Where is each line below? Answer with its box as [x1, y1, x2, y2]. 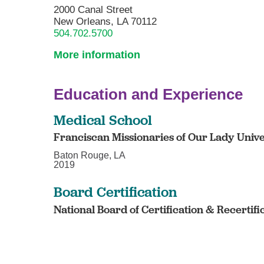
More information [54, 49, 141, 61]
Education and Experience [54, 86, 243, 103]
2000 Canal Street [54, 4, 133, 15]
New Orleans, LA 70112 [54, 15, 157, 27]
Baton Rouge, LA [54, 150, 126, 161]
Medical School [54, 110, 153, 128]
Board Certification [54, 183, 177, 201]
